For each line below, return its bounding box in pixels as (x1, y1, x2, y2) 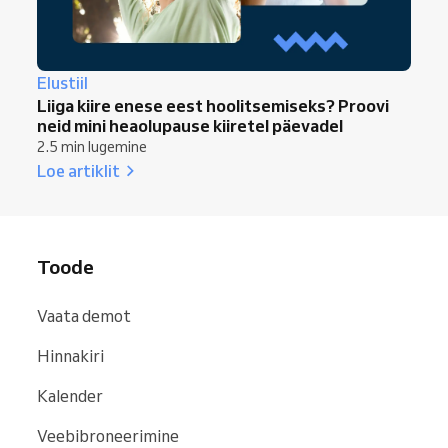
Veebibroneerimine (37, 425, 179, 446)
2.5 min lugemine (37, 137, 147, 156)
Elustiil (37, 72, 88, 93)
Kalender (37, 385, 103, 406)
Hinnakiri (37, 345, 104, 366)
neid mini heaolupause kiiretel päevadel (37, 114, 343, 136)
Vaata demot (37, 305, 131, 326)
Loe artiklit (37, 159, 120, 181)
